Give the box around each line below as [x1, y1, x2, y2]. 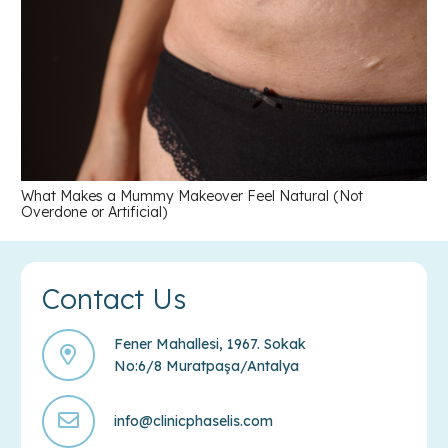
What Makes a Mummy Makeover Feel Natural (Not [21, 186, 363, 205]
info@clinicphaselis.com [113, 412, 273, 431]
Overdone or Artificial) [21, 202, 167, 221]
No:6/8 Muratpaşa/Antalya [113, 356, 299, 375]
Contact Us [42, 281, 186, 316]
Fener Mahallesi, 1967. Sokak [113, 334, 306, 353]
